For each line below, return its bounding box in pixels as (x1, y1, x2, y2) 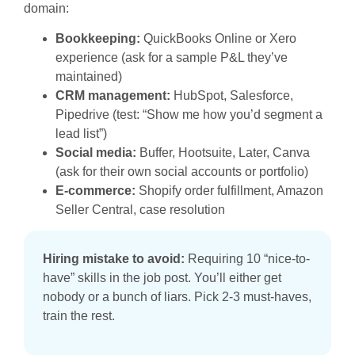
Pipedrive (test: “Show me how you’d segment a (55, 107, 323, 121)
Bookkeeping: (55, 31, 140, 45)
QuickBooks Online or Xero (140, 31, 296, 45)
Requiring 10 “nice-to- (185, 252, 310, 266)
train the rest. (43, 309, 115, 323)
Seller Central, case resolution (55, 202, 225, 216)
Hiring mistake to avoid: (43, 252, 185, 266)
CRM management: (55, 88, 170, 102)
